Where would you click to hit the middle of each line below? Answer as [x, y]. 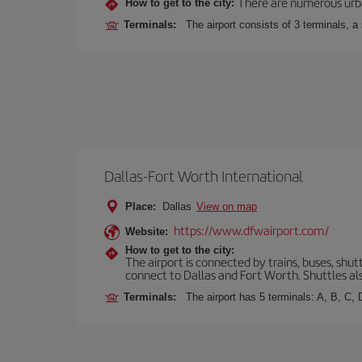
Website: [147, 232]
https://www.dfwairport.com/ [251, 230]
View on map [227, 206]
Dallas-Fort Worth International [204, 176]
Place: [141, 206]
